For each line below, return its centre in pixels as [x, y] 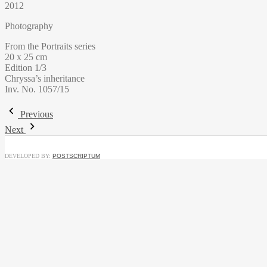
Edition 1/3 [26, 67]
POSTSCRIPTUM [76, 156]
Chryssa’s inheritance [45, 78]
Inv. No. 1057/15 [37, 89]
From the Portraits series [50, 46]
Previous [37, 114]
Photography [29, 26]
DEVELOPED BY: [29, 156]
